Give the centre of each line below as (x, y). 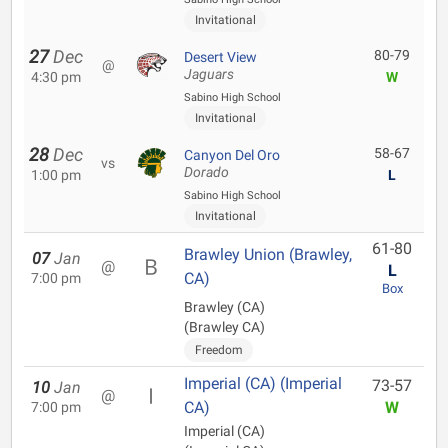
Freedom (218, 350)
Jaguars (209, 74)
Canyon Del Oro (232, 155)
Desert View (220, 57)
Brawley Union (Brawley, (268, 254)
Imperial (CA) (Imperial (263, 383)
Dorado (206, 172)
